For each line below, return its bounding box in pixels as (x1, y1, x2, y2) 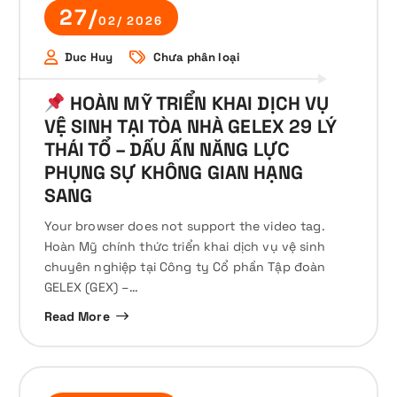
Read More (43, 307, 110, 324)
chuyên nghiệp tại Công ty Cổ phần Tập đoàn (43, 259, 326, 276)
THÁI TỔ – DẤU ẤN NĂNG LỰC (43, 137, 291, 162)
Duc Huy (65, 49, 113, 65)
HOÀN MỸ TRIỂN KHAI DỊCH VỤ (65, 91, 330, 116)
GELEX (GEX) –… (43, 279, 139, 296)
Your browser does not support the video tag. (43, 218, 325, 235)
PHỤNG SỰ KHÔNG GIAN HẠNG (43, 160, 303, 185)
